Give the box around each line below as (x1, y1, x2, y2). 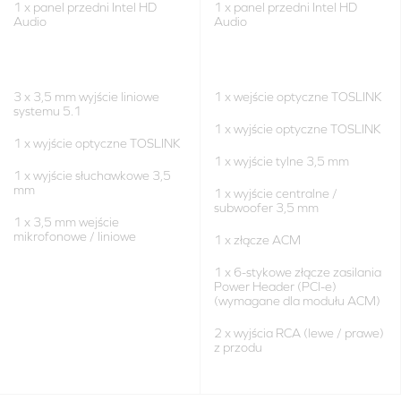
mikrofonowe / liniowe (13, 229, 136, 244)
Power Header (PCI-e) (214, 279, 337, 294)
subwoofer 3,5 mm (214, 200, 319, 216)
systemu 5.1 (13, 104, 81, 119)
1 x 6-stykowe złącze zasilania (214, 265, 381, 280)
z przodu (214, 340, 262, 355)
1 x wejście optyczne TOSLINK (214, 90, 382, 105)
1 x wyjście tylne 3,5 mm (214, 154, 349, 169)
